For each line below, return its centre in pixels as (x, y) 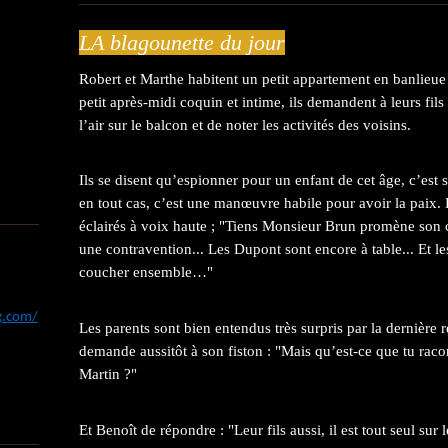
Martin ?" (108, 373)
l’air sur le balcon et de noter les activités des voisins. (245, 124)
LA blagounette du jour (182, 42)
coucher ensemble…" (146, 272)
